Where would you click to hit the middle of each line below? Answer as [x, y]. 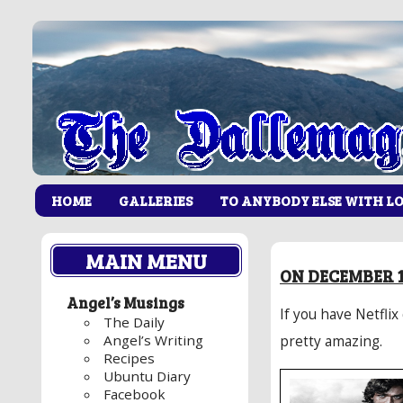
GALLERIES [156, 200]
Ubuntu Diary [148, 376]
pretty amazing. [331, 341]
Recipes [130, 358]
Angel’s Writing [154, 340]
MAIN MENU [146, 260]
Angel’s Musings [125, 303]
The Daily [134, 322]
